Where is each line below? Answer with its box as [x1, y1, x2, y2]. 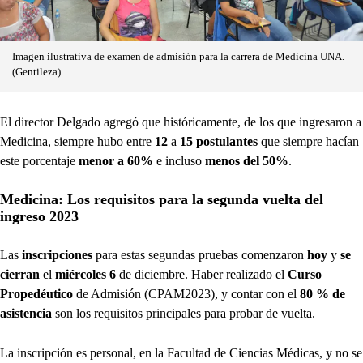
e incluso [153, 153, 202, 168]
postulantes [196, 134, 258, 148]
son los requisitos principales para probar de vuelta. [52, 305, 315, 320]
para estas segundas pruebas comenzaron [92, 247, 307, 262]
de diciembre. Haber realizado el [116, 267, 288, 281]
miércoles [55, 267, 106, 281]
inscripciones [19, 247, 92, 262]
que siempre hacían [258, 134, 359, 148]
